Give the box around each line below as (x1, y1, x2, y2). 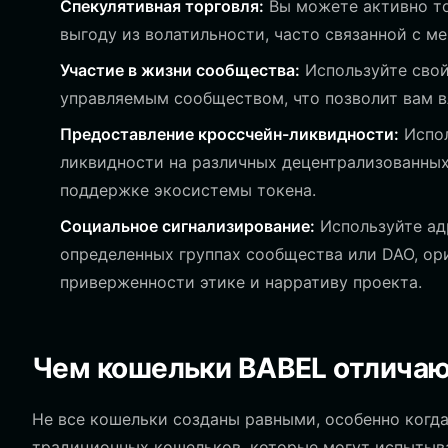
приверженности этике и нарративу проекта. (60, 272, 422, 292)
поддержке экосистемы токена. (60, 180, 316, 200)
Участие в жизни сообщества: (60, 60, 300, 80)
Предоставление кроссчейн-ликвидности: (60, 124, 399, 144)
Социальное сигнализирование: (60, 216, 315, 236)
